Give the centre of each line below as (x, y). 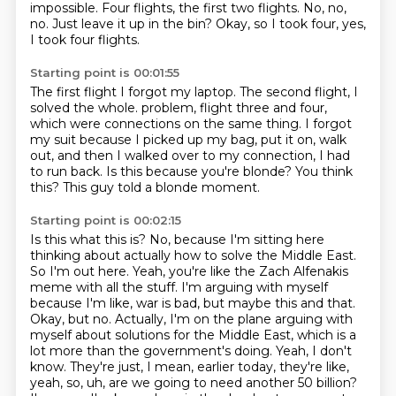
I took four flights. (84, 40)
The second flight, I (298, 92)
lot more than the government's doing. (152, 351)
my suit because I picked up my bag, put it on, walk (188, 140)
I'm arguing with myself (254, 287)
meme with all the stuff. (105, 287)
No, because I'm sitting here (236, 240)
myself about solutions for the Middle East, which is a (193, 335)
